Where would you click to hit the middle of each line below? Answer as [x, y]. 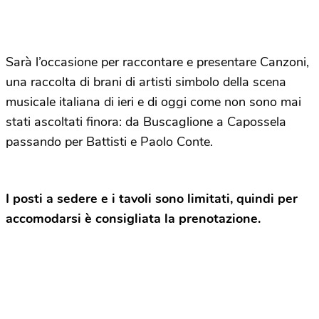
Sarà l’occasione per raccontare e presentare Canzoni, [157, 62]
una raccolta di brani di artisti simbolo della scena [146, 82]
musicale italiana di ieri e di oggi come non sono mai [153, 102]
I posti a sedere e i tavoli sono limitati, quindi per [152, 199]
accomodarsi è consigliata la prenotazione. [133, 219]
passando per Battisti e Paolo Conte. [109, 142]
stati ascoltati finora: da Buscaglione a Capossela [146, 122]
